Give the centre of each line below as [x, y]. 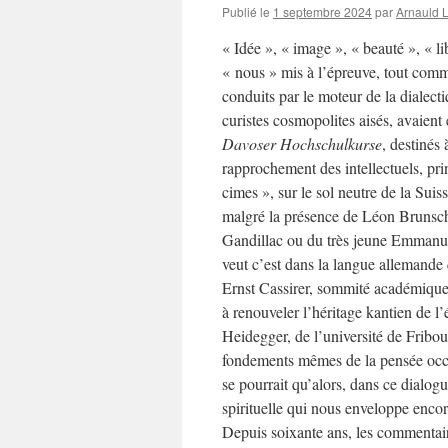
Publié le [246, 11]
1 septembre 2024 [322, 11]
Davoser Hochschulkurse [302, 143]
